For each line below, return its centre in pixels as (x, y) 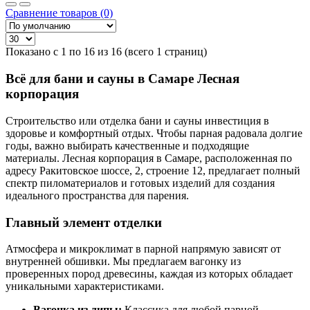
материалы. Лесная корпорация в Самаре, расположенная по (149, 158)
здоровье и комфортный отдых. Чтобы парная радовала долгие (154, 133)
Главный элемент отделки (84, 222)
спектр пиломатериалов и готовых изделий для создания (140, 183)
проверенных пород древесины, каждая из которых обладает (149, 274)
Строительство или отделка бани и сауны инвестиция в (137, 120)
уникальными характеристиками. (85, 286)
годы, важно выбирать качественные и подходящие (127, 145)
